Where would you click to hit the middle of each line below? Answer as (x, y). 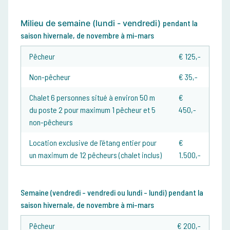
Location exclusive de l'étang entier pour (93, 143)
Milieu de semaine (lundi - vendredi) (92, 23)
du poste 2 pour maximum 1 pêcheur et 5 (92, 110)
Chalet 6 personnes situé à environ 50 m (92, 98)
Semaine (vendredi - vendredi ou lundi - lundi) (94, 193)
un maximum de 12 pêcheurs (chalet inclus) (95, 155)
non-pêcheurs (51, 122)
